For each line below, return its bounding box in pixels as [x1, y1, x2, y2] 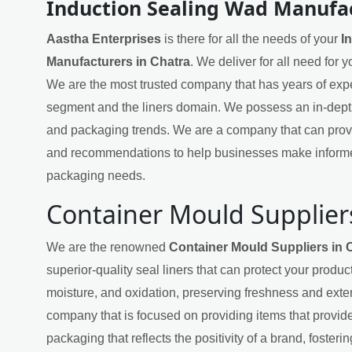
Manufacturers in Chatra [46, 54, 190, 68]
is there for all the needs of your [161, 31, 341, 46]
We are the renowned [46, 240, 169, 254]
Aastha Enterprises [46, 31, 161, 46]
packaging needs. [46, 168, 145, 182]
